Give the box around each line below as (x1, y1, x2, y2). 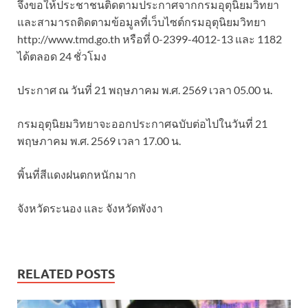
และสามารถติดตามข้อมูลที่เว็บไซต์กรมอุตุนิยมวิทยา (17, 14, 266, 28)
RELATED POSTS (17, 266, 115, 281)
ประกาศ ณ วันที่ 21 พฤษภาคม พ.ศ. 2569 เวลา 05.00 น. (17, 82, 272, 96)
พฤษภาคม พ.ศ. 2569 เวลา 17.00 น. (17, 133, 181, 147)
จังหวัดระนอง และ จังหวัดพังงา (17, 201, 163, 214)
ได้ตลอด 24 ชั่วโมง (17, 49, 107, 63)
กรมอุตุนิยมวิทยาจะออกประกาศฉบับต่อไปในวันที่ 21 (17, 116, 267, 130)
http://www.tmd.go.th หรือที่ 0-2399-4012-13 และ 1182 (17, 32, 282, 45)
